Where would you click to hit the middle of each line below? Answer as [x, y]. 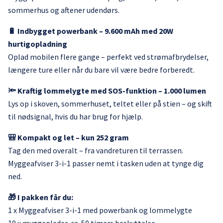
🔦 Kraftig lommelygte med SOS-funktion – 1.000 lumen [107, 91]
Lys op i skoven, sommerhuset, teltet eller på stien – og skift [110, 104]
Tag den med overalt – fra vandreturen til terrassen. [96, 150]
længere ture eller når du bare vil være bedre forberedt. [101, 70]
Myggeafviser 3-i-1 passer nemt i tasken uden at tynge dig [106, 163]
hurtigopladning [38, 44]
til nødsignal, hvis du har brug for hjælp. [75, 116]
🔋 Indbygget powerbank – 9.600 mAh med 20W [91, 31]
